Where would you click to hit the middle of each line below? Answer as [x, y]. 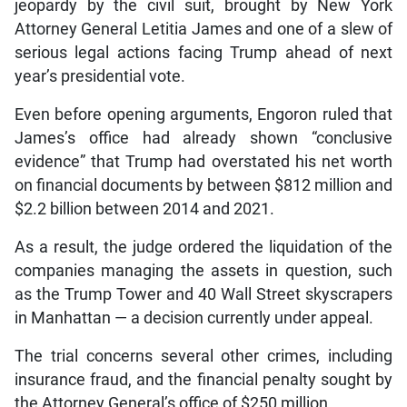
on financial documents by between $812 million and [203, 186]
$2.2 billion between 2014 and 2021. [144, 209]
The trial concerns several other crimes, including [203, 357]
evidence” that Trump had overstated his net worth [203, 162]
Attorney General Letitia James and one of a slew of [203, 30]
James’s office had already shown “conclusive [203, 139]
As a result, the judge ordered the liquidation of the [203, 248]
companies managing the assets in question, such [203, 271]
